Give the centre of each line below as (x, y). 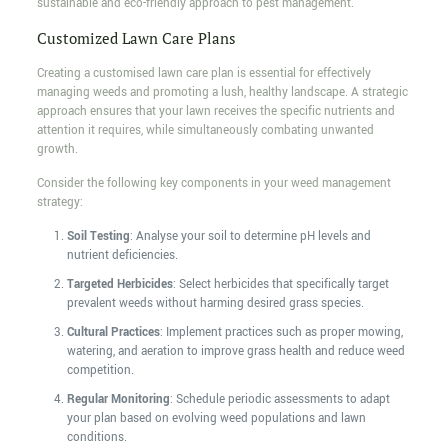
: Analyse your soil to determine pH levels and (250, 237)
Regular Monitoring (118, 400)
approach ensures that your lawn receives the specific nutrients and (215, 112)
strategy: (59, 203)
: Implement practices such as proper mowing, (281, 333)
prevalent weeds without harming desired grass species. (215, 304)
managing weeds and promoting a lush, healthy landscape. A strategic (222, 93)
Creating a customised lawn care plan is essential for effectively (203, 74)
